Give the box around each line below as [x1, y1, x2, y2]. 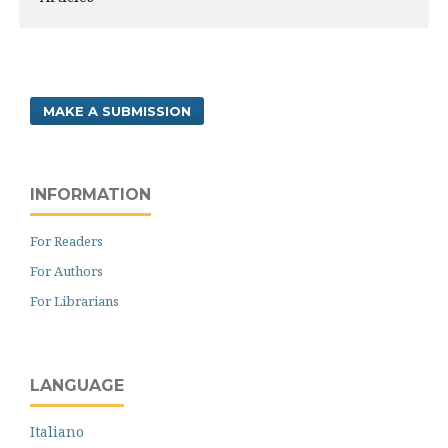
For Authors [30, 262, 103, 280]
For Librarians [30, 292, 119, 310]
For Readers [30, 232, 103, 250]
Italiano [30, 422, 84, 441]
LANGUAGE [30, 376, 124, 395]
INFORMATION [30, 185, 151, 204]
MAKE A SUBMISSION [43, 103, 191, 119]
